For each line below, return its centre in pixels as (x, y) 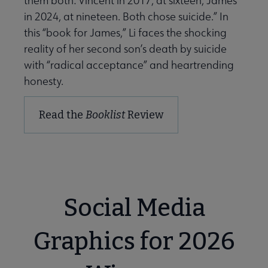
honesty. (45, 81)
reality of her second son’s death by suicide (125, 49)
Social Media (134, 208)
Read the (62, 115)
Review (144, 115)
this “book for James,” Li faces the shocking (125, 33)
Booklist (105, 115)
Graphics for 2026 (134, 242)
